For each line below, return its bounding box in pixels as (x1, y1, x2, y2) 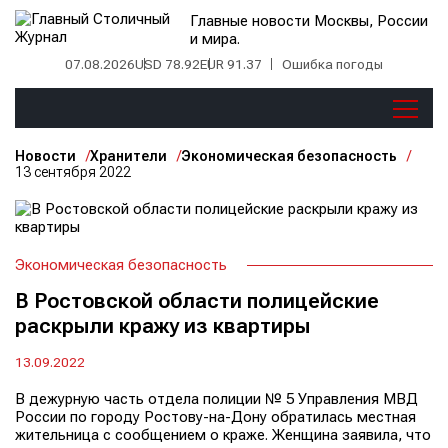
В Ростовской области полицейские (15, 289, 379, 313)
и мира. (190, 30, 241, 48)
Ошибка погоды (282, 56, 383, 72)
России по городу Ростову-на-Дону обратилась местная (15, 408, 416, 426)
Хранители (90, 148, 167, 164)
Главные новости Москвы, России (190, 12, 429, 30)
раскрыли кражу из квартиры (15, 314, 310, 338)
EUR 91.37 (200, 56, 262, 72)
